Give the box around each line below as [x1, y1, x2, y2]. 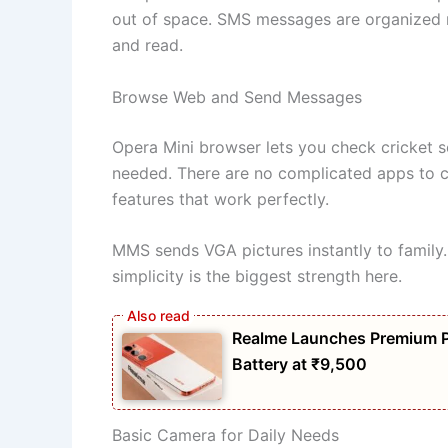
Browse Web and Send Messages [112, 86, 362, 107]
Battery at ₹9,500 [232, 354, 367, 375]
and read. [112, 35, 183, 56]
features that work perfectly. [112, 188, 329, 209]
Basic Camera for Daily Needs [112, 424, 339, 445]
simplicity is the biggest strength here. [112, 266, 402, 287]
